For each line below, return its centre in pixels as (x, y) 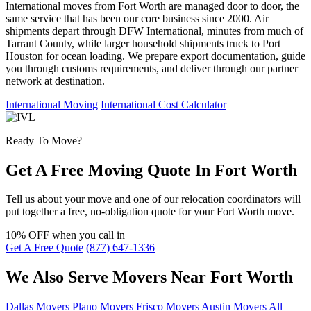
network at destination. (55, 81)
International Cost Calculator (163, 104)
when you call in (89, 235)
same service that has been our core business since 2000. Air (137, 18)
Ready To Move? (44, 140)
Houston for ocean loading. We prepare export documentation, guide (155, 56)
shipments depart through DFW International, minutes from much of (154, 31)
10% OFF (29, 235)
